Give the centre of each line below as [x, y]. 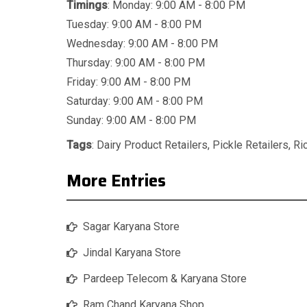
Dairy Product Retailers [152, 145]
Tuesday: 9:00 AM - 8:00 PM [134, 25]
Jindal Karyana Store [132, 253]
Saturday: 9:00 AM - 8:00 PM [135, 101]
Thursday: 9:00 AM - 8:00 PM [136, 63]
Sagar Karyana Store [131, 227]
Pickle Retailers [250, 145]
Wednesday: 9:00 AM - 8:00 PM [142, 44]
